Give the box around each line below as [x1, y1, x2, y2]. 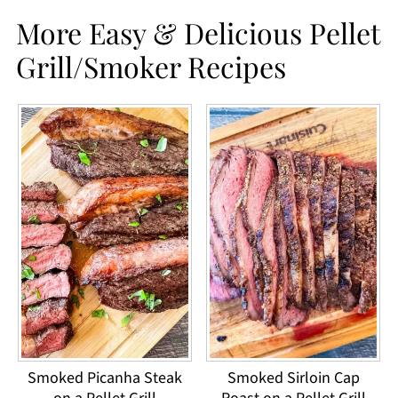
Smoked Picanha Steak [27, 367, 182, 390]
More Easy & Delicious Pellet [15, 13, 379, 52]
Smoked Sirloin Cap [227, 367, 360, 390]
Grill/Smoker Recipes [15, 47, 286, 86]
